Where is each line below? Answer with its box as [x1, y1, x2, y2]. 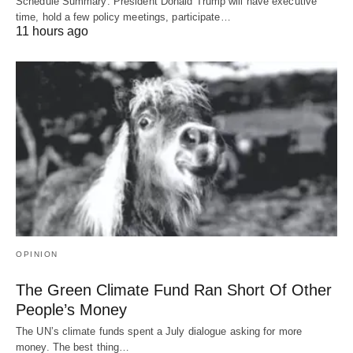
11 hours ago [16, 24, 88, 39]
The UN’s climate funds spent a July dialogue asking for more [16, 325, 303, 337]
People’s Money [16, 300, 127, 318]
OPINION [16, 249, 58, 258]
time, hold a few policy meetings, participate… [16, 11, 231, 24]
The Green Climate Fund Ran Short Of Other [16, 281, 332, 299]
